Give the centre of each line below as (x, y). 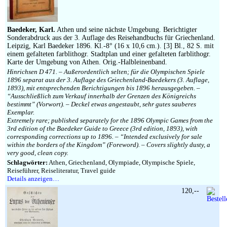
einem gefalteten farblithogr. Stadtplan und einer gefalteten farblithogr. (109, 54)
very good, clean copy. (38, 153)
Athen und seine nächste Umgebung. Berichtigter (126, 30)
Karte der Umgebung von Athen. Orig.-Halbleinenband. (87, 62)
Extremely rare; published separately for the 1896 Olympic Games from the (110, 120)
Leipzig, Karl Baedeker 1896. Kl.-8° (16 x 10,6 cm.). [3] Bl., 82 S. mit (110, 46)
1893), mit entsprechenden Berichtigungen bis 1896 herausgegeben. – (104, 88)
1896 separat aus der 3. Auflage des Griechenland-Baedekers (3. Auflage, (108, 80)
